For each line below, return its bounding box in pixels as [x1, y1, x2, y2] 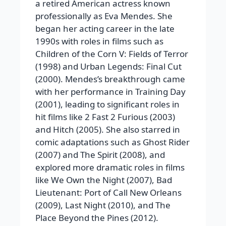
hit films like [35, 111, 85, 123]
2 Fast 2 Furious [85, 111, 148, 123]
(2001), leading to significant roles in [35, 98, 180, 110]
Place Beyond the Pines [35, 212, 129, 224]
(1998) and [35, 61, 80, 73]
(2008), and [118, 149, 165, 161]
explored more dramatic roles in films [35, 161, 185, 174]
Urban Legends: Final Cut [80, 61, 182, 73]
